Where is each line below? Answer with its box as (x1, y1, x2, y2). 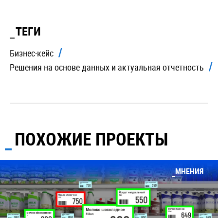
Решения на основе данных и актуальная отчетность (10, 61, 204, 73)
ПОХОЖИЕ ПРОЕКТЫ (15, 127, 168, 150)
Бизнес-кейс (10, 47, 54, 59)
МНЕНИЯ (175, 166, 203, 177)
